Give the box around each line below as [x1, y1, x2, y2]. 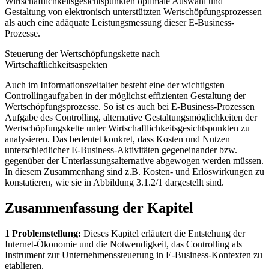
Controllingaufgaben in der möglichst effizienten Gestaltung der [5, 91, 246, 101]
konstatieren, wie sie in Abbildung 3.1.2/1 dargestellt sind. [5, 177, 224, 188]
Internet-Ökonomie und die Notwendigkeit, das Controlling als [5, 238, 242, 249]
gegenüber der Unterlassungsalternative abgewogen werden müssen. [5, 156, 264, 166]
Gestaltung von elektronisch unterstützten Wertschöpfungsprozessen [5, 7, 262, 17]
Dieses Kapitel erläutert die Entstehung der [81, 228, 245, 238]
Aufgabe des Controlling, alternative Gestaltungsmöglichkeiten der [5, 112, 257, 123]
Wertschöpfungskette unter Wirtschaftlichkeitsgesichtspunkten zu [5, 123, 250, 134]
